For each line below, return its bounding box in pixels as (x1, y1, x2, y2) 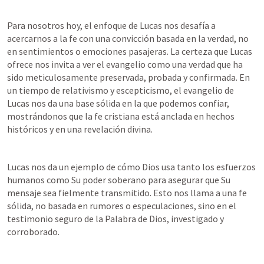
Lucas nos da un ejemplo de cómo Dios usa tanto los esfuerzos (7, 161, 256, 173)
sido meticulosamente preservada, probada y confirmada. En (7, 71, 250, 83)
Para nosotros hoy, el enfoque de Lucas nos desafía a (7, 19, 216, 31)
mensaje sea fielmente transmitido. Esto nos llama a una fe (7, 187, 247, 199)
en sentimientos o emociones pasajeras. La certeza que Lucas (7, 45, 252, 57)
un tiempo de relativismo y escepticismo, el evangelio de (7, 84, 234, 96)
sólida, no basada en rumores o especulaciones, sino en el (7, 200, 236, 212)
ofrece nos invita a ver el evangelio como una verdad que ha (7, 58, 243, 70)
